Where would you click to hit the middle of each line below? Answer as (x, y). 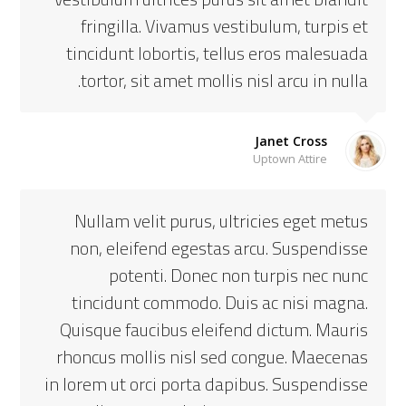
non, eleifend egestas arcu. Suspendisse (218, 248)
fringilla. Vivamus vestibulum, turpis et (224, 26)
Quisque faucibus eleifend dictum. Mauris (213, 329)
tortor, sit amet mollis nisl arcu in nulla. (224, 80)
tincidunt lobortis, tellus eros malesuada (217, 53)
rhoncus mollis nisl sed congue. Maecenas (212, 357)
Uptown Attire (290, 159)
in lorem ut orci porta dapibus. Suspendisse (206, 384)
